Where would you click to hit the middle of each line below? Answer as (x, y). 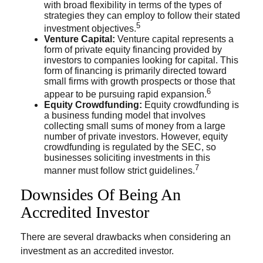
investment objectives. (90, 28)
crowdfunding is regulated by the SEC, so (130, 147)
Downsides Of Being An (101, 194)
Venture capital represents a (174, 39)
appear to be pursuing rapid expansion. (125, 95)
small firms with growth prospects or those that (139, 81)
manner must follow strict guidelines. (119, 171)
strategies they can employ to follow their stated (142, 15)
